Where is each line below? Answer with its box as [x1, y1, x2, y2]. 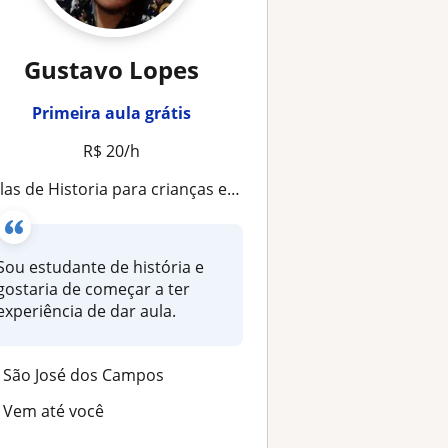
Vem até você [2, 399, 104, 422]
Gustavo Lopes [23, 53, 199, 86]
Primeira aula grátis [31, 102, 191, 124]
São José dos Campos [2, 363, 164, 386]
